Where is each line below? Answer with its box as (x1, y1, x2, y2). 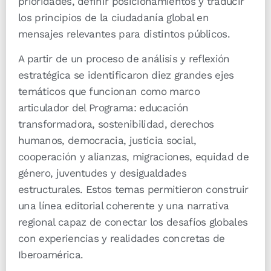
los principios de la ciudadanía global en (18, 11, 209, 24)
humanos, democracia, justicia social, (18, 134, 196, 147)
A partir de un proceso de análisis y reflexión (18, 53, 230, 65)
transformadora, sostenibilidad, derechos (18, 118, 214, 131)
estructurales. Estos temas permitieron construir (18, 183, 249, 196)
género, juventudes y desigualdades (18, 167, 186, 180)
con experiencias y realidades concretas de (18, 232, 225, 245)
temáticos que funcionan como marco (18, 85, 200, 98)
